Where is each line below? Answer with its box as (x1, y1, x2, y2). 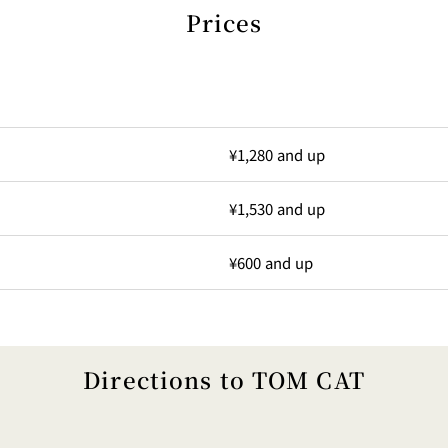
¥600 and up (229, 252, 313, 274)
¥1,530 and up (229, 198, 325, 220)
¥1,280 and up (229, 144, 325, 166)
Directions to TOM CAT (83, 363, 365, 396)
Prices (185, 5, 263, 38)
